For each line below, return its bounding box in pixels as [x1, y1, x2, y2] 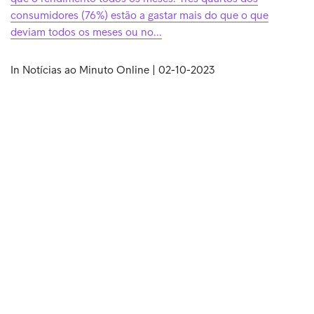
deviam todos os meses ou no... [11, 25, 162, 39]
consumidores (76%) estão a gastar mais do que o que [11, 8, 268, 22]
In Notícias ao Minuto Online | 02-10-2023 [11, 63, 214, 76]
